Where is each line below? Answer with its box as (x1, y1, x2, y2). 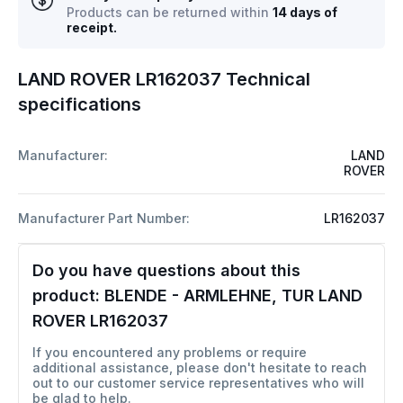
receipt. (67, 19, 117, 35)
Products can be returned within (67, 4, 273, 20)
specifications (18, 93, 141, 115)
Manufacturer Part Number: (18, 210, 190, 226)
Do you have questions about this (32, 260, 300, 280)
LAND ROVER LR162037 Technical (18, 67, 310, 90)
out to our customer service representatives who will (32, 374, 364, 390)
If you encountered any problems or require (32, 344, 307, 360)
